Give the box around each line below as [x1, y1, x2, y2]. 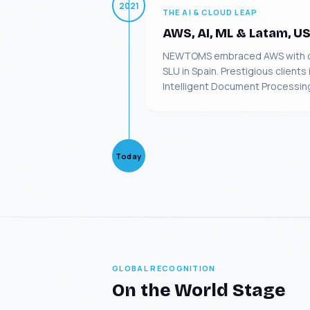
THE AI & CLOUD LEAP [163, 7, 257, 17]
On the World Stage [112, 280, 285, 301]
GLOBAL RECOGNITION [112, 263, 216, 273]
